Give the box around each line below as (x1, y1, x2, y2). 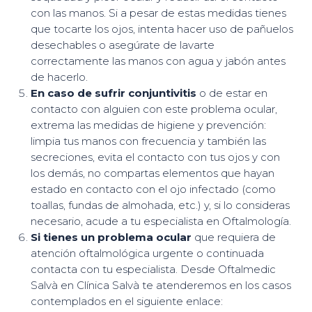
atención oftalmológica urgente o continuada (30, 247, 264, 260)
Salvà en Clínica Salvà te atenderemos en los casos (30, 279, 291, 292)
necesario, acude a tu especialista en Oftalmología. (30, 214, 291, 228)
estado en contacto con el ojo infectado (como (30, 182, 276, 196)
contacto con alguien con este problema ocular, (30, 102, 277, 116)
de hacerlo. (30, 70, 88, 84)
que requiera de (191, 231, 276, 244)
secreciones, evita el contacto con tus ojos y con (30, 150, 280, 164)
